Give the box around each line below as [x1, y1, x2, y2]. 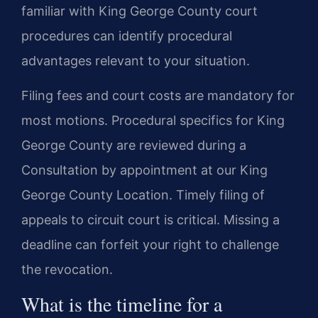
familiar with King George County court [21, 3, 258, 18]
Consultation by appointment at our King [21, 163, 268, 178]
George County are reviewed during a [21, 138, 246, 153]
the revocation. [21, 262, 113, 278]
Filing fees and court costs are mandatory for [21, 88, 295, 104]
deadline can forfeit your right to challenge [21, 237, 279, 253]
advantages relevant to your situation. [21, 53, 250, 68]
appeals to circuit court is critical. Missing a [21, 212, 280, 228]
